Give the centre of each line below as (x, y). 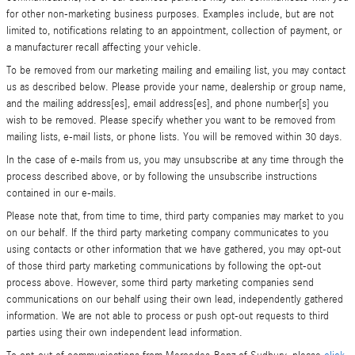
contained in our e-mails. (61, 193)
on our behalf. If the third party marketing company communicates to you (168, 233)
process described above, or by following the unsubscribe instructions (162, 177)
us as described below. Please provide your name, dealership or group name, (176, 87)
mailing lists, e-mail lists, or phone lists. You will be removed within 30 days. (174, 137)
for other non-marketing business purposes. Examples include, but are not (170, 14)
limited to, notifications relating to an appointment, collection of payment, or (174, 31)
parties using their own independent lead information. (124, 333)
